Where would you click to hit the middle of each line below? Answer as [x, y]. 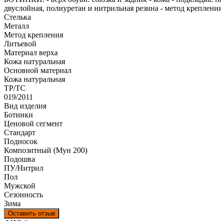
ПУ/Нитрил [24, 168]
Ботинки [18, 114]
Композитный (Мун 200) [46, 150]
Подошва [19, 159]
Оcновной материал [38, 70]
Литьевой [20, 43]
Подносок [21, 141]
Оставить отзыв [32, 213]
